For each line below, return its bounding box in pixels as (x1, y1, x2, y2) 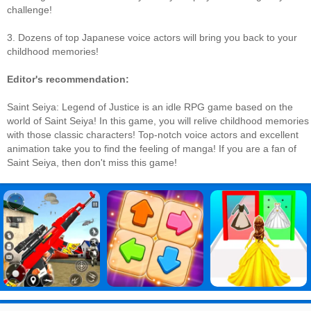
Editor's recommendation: (7, 74, 129, 85)
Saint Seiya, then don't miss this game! (7, 157, 177, 168)
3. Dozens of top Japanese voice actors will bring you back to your (7, 32, 297, 43)
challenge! (7, 4, 52, 15)
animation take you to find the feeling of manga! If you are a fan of (7, 143, 296, 154)
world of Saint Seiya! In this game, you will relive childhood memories (7, 115, 309, 126)
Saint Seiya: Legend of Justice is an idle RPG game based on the (7, 101, 293, 112)
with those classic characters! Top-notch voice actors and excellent (7, 129, 299, 140)
